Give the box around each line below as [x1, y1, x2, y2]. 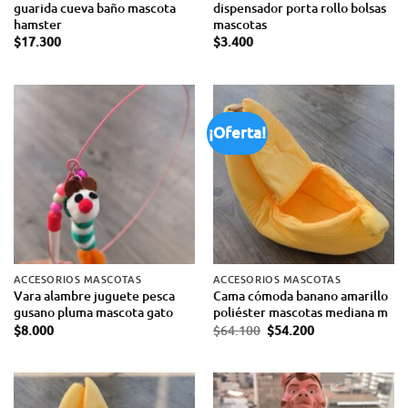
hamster [13, 15, 62, 33]
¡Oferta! [209, 121, 267, 143]
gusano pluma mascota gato [13, 303, 173, 321]
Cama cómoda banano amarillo [212, 287, 388, 305]
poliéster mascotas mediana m [212, 303, 388, 321]
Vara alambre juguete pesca [13, 287, 175, 305]
